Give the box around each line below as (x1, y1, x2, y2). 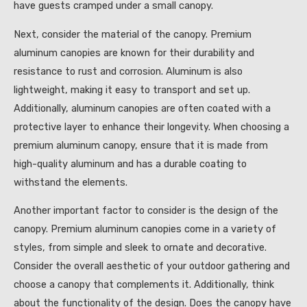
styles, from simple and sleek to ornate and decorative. (14, 241, 267, 254)
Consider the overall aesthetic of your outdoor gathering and (14, 260, 290, 273)
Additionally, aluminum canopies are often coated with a (14, 101, 271, 114)
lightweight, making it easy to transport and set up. (14, 83, 250, 96)
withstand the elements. (14, 175, 127, 188)
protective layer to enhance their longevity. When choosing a (14, 120, 289, 133)
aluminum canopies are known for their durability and (14, 46, 254, 59)
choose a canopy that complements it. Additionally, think (14, 278, 274, 291)
